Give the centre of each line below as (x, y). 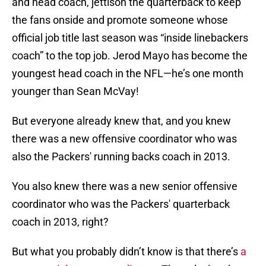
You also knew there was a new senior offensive (125, 186)
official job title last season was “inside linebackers (130, 38)
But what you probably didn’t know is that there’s (125, 252)
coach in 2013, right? (60, 222)
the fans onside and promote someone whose (120, 20)
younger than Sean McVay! (77, 91)
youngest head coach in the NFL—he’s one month (128, 74)
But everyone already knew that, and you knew (121, 121)
